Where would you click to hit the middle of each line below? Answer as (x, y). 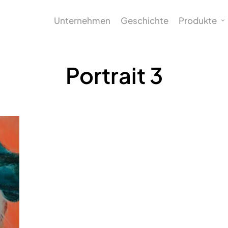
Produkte (198, 20)
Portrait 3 (114, 75)
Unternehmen (82, 20)
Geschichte (145, 20)
